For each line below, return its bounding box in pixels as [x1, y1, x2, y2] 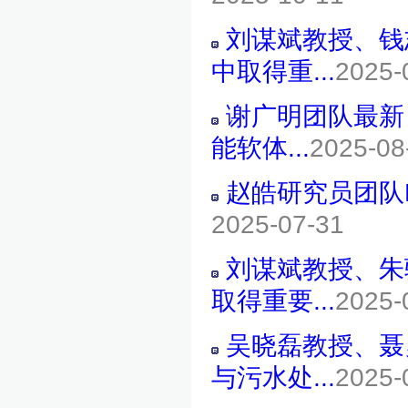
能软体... [211, 134, 310, 162]
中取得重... [211, 57, 335, 86]
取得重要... [211, 287, 335, 315]
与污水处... [211, 363, 335, 392]
